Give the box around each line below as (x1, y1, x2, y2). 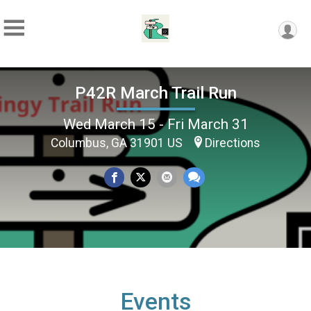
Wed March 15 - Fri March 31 (62, 115, 249, 133)
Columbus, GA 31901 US (51, 135, 185, 150)
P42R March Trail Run (74, 83, 237, 103)
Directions (205, 135, 260, 150)
